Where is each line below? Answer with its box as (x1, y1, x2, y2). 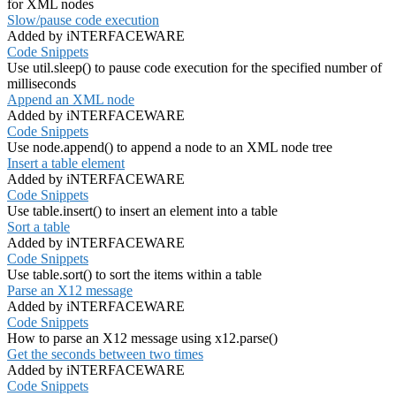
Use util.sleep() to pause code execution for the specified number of (7, 60, 382, 76)
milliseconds (7, 76, 76, 92)
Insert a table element (7, 156, 125, 171)
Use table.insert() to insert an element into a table (7, 203, 278, 219)
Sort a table (7, 219, 70, 235)
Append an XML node (7, 92, 134, 108)
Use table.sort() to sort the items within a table (7, 267, 262, 283)
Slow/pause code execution (7, 12, 159, 28)
